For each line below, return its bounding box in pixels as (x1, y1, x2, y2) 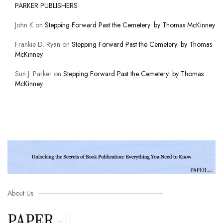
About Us (7, 188, 33, 199)
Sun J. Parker (15, 69, 52, 79)
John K (15, 20, 33, 30)
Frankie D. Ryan (15, 39, 60, 50)
